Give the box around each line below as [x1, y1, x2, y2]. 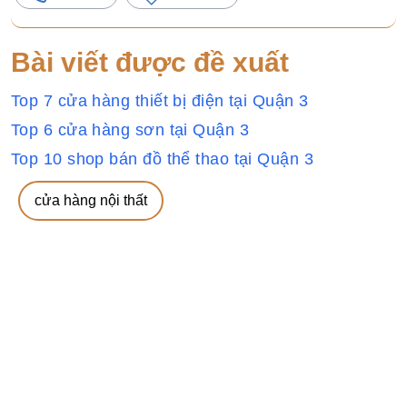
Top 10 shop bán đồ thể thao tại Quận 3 [11, 150, 314, 168]
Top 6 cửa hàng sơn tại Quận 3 [11, 121, 250, 139]
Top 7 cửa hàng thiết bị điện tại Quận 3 [11, 92, 309, 110]
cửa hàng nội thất [35, 193, 147, 208]
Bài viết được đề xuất [11, 47, 289, 77]
